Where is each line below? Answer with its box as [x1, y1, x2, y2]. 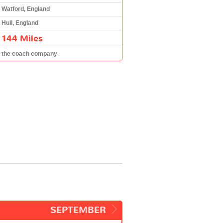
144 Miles [1, 32, 43, 44]
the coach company [1, 50, 57, 57]
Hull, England [1, 19, 38, 26]
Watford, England [1, 5, 50, 12]
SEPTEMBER [50, 204, 106, 217]
